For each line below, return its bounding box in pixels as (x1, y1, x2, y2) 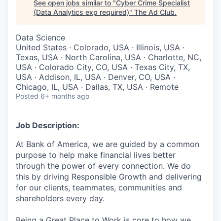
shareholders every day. (16, 193, 105, 203)
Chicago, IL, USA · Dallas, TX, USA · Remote (16, 82, 179, 92)
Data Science (16, 33, 65, 42)
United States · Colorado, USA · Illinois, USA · (16, 42, 184, 52)
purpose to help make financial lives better (16, 150, 176, 160)
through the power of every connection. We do (16, 161, 191, 171)
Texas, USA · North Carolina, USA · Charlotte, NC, (16, 52, 201, 62)
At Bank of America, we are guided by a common (16, 139, 199, 149)
